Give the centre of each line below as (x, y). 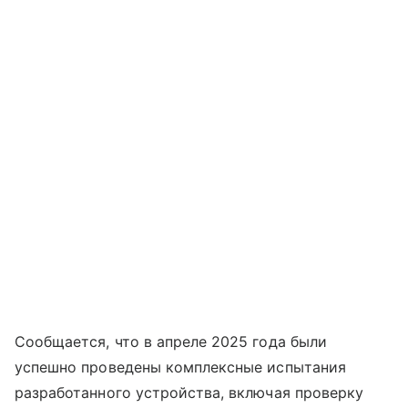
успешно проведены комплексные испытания (180, 367)
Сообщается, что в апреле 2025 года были (171, 342)
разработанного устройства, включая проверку (189, 393)
